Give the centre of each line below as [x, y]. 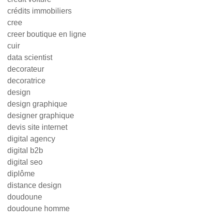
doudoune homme [39, 209]
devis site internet [37, 127]
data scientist [30, 58]
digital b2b [25, 151]
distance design [34, 186]
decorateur [26, 69]
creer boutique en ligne [47, 34]
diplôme [21, 174]
